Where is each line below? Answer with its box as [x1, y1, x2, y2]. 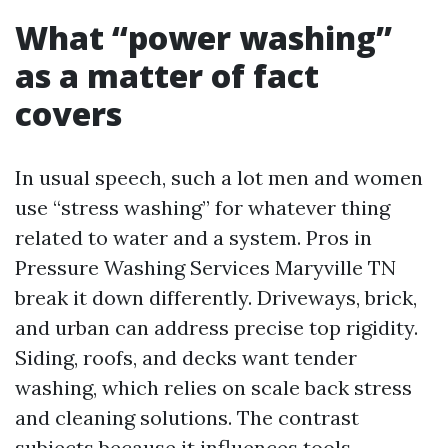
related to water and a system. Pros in [15, 225, 372, 250]
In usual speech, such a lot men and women [15, 165, 423, 190]
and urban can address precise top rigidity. [15, 315, 418, 340]
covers [15, 92, 122, 135]
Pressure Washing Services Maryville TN [15, 255, 396, 280]
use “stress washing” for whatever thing [15, 195, 390, 220]
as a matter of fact [15, 54, 319, 97]
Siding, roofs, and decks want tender [15, 345, 357, 370]
